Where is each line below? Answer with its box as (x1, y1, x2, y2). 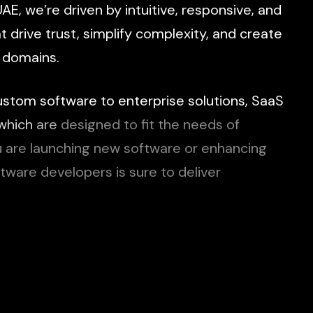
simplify (82, 25, 132, 43)
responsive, (181, 1, 254, 20)
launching (29, 140, 90, 158)
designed (60, 116, 120, 134)
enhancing (201, 140, 267, 158)
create (239, 25, 282, 43)
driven (63, 1, 103, 20)
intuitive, (124, 1, 178, 20)
